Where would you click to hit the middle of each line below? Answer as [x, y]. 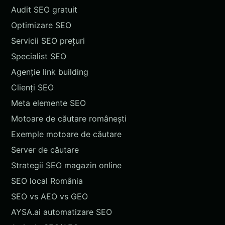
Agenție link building [50, 72]
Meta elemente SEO [48, 103]
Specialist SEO [39, 56]
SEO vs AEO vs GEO [49, 196]
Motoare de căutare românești [69, 118]
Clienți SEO [32, 87]
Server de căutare [45, 149]
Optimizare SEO [41, 25]
